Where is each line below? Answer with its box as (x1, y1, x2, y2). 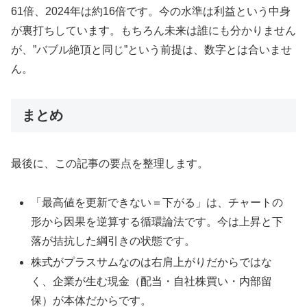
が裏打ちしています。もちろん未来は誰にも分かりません (11, 24, 296, 36)
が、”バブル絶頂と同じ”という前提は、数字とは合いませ (11, 43, 292, 56)
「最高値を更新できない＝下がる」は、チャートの (31, 196, 284, 208)
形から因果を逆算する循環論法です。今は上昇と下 (31, 215, 284, 228)
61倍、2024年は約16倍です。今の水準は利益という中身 (11, 5, 291, 17)
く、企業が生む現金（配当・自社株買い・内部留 (31, 275, 273, 287)
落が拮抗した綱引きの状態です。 (31, 234, 196, 247)
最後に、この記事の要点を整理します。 (11, 157, 208, 169)
